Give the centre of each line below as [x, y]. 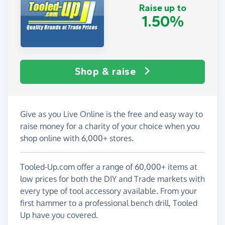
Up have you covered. [59, 215]
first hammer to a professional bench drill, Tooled [109, 203]
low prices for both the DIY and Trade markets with [113, 179]
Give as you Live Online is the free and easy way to [111, 114]
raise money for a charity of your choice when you [110, 126]
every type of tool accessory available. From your [108, 191]
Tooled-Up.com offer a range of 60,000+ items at [109, 166]
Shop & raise [105, 71]
